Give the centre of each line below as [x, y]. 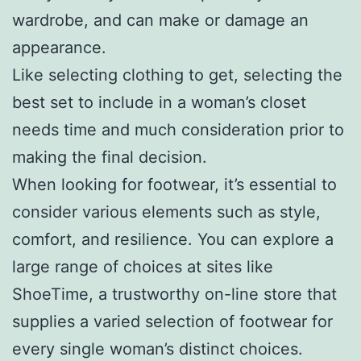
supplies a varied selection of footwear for [172, 321]
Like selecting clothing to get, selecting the [177, 75]
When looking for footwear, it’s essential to [174, 184]
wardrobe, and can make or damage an [160, 20]
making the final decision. [110, 157]
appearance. [59, 47]
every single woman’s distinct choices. [158, 349]
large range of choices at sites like [143, 266]
